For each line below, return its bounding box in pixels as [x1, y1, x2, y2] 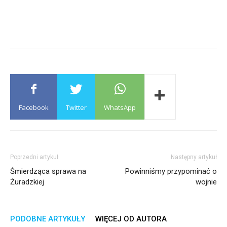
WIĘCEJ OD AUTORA [95, 214, 167, 223]
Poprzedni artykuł [10, 153, 58, 161]
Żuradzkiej [10, 177, 44, 186]
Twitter [66, 102, 87, 112]
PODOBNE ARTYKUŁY [10, 214, 85, 223]
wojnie [196, 177, 217, 186]
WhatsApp [104, 102, 136, 112]
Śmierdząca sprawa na [10, 166, 86, 176]
